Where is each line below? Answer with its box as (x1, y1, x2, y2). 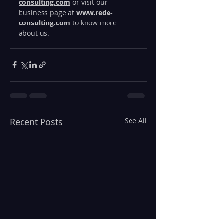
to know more (70, 18, 119, 27)
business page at (19, 7, 76, 17)
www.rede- (76, 7, 113, 17)
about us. (19, 28, 51, 38)
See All (125, 115, 147, 125)
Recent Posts (10, 115, 63, 128)
